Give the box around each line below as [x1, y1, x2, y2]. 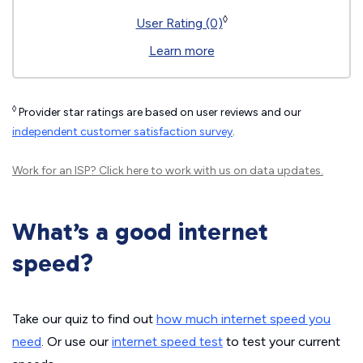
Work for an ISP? [12, 164, 99, 177]
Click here [99, 164, 148, 177]
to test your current [223, 334, 340, 349]
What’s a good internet [12, 217, 268, 246]
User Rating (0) [135, 15, 223, 31]
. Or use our [41, 334, 112, 349]
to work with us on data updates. [148, 164, 323, 177]
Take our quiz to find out [12, 311, 156, 327]
